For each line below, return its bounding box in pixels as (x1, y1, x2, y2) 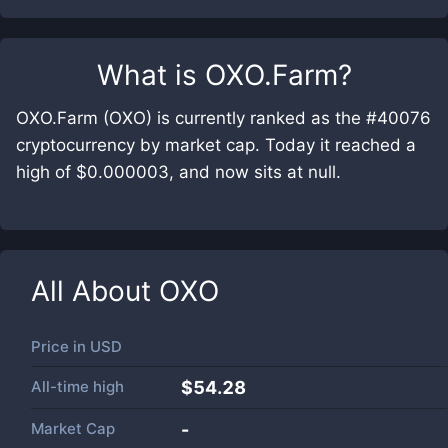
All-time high (31, 377, 124, 396)
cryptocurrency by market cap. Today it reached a (16, 135, 416, 155)
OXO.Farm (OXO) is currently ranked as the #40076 (16, 108, 431, 128)
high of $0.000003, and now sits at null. (16, 162, 341, 182)
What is (96, 58, 205, 92)
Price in (31, 337, 90, 356)
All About (31, 274, 159, 308)
